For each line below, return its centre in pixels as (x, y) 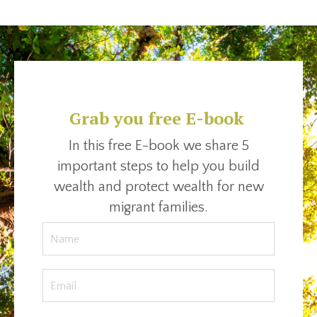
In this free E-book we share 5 (158, 146)
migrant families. (158, 208)
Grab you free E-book (156, 119)
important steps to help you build (158, 167)
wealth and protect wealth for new (158, 187)
